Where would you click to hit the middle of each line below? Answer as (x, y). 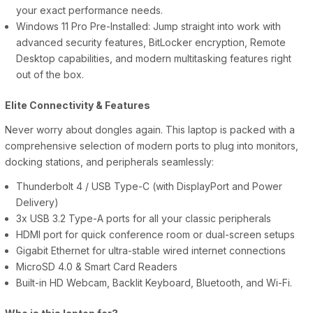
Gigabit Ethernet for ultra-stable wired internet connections (151, 251)
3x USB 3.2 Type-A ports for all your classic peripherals (144, 219)
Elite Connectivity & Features (78, 105)
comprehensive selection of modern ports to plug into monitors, (152, 146)
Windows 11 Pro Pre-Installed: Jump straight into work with (149, 27)
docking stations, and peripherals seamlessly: (109, 162)
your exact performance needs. (90, 10)
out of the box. (50, 75)
